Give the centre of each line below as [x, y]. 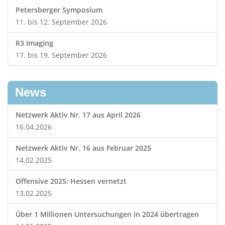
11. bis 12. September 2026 [61, 22]
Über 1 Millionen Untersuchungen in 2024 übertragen [107, 214]
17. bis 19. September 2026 [61, 55]
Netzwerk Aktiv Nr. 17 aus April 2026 [78, 115]
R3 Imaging [34, 43]
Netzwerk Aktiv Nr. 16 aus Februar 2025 [83, 148]
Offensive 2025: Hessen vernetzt [71, 181]
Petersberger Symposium [59, 10]
